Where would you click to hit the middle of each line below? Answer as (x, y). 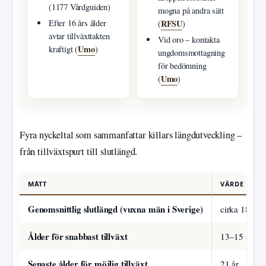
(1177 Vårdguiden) (79, 7)
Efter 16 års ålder (77, 23)
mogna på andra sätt (191, 11)
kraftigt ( (63, 49)
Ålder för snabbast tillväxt (78, 236)
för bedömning (182, 66)
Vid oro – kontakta (189, 40)
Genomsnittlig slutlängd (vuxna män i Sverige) (115, 209)
